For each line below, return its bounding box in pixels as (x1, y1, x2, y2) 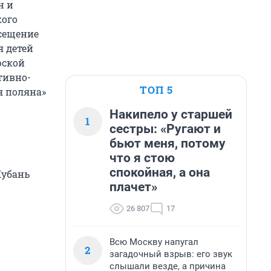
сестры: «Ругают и (109, 122, 221, 136)
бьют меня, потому (109, 136, 226, 151)
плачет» (109, 180, 157, 194)
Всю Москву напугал (109, 237, 198, 247)
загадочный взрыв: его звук (109, 249, 232, 260)
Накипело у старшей (109, 107, 232, 122)
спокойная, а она (109, 165, 210, 180)
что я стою (109, 151, 175, 165)
